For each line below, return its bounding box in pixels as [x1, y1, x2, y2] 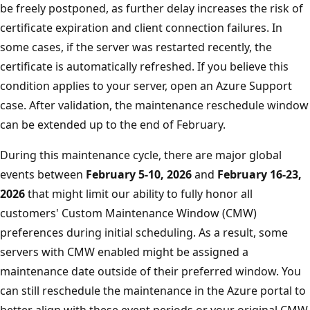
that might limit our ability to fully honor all [25, 185, 253, 201]
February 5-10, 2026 [86, 166, 192, 182]
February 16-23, [217, 166, 302, 182]
